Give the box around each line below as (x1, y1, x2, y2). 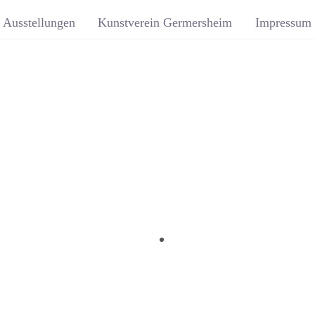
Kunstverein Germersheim (98, 15, 233, 30)
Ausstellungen (3, 15, 76, 30)
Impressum (255, 15, 311, 30)
